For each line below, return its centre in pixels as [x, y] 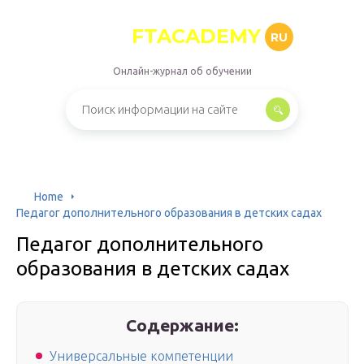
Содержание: [183, 325]
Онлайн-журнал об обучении [182, 71]
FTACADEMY [196, 36]
